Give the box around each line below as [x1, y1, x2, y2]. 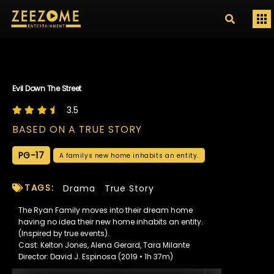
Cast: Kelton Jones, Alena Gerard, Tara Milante [18, 239, 190, 250]
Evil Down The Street [12, 83, 82, 94]
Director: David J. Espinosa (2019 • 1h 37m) [18, 251, 173, 262]
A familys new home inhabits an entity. [59, 150, 199, 160]
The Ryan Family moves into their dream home [18, 204, 193, 215]
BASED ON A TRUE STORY [12, 122, 142, 136]
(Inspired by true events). [18, 228, 109, 239]
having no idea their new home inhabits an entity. [18, 216, 203, 227]
